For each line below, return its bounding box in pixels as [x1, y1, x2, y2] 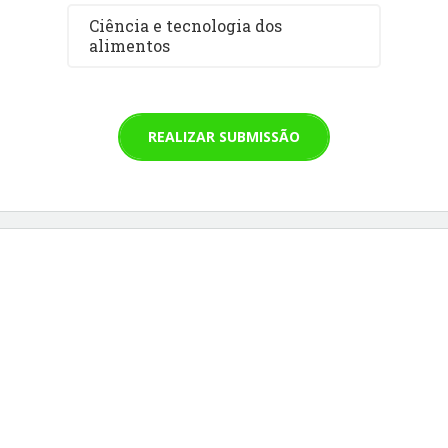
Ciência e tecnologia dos [89, 14, 283, 36]
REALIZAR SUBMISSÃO [148, 126, 300, 146]
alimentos [89, 34, 171, 56]
